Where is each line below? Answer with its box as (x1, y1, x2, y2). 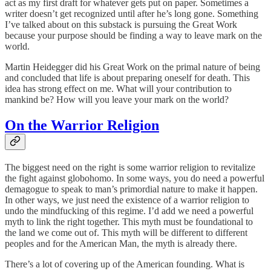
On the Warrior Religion (5, 117, 159, 133)
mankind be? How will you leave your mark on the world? (5, 94, 229, 105)
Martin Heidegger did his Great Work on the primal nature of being (5, 61, 260, 72)
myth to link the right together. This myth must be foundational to (5, 216, 253, 227)
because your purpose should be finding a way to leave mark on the (5, 30, 262, 41)
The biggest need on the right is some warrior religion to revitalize (5, 162, 255, 172)
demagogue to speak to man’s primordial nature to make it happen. (5, 183, 258, 194)
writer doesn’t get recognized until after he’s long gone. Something (5, 8, 258, 19)
